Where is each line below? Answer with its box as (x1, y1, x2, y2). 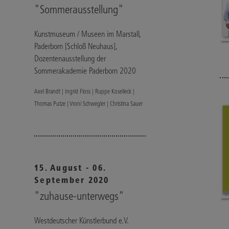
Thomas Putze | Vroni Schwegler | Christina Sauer (34, 100, 143, 107)
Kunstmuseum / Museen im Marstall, (34, 29, 141, 39)
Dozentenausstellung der (34, 54, 106, 63)
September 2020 (34, 175, 109, 185)
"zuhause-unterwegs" (34, 189, 125, 203)
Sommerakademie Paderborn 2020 (34, 66, 136, 76)
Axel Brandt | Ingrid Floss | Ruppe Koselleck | (34, 87, 135, 95)
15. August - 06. (34, 163, 106, 173)
